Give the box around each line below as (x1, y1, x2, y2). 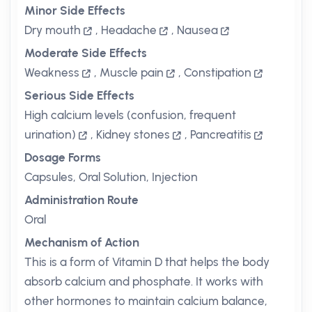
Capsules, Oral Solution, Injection (24, 170, 198, 184)
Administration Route (24, 193, 139, 207)
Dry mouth (24, 23, 81, 37)
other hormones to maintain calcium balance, (24, 294, 267, 308)
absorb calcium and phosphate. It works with (24, 274, 263, 288)
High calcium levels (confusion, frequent (24, 108, 236, 122)
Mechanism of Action (24, 235, 139, 249)
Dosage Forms (24, 150, 101, 164)
